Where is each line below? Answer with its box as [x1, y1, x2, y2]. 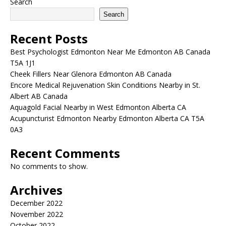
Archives [10, 182, 63, 198]
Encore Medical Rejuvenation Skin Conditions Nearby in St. [10, 80, 200, 90]
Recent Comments [10, 145, 120, 161]
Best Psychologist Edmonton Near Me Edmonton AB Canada [10, 47, 210, 56]
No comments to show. [10, 161, 88, 171]
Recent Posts [10, 30, 88, 47]
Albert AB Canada [10, 91, 68, 101]
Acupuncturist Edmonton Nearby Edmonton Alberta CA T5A [10, 114, 204, 123]
